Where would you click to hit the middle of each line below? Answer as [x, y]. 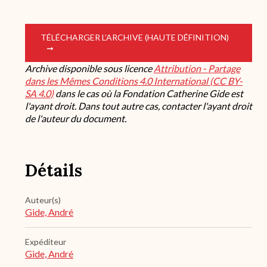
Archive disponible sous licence [89, 69]
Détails [54, 171]
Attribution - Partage [197, 69]
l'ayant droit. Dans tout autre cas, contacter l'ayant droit [139, 106]
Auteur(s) [43, 200]
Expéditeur [46, 242]
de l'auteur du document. [76, 119]
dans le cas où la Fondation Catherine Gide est [148, 94]
